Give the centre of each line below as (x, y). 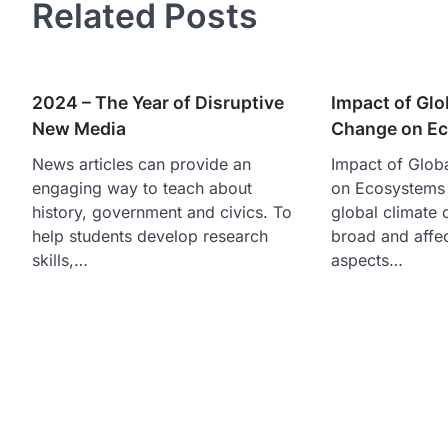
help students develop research (150, 235)
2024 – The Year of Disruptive (158, 102)
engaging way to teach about (142, 187)
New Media (79, 128)
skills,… (60, 259)
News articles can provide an (141, 163)
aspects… (366, 259)
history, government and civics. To (162, 211)
